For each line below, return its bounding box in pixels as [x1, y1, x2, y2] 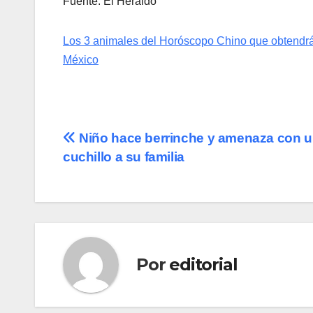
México [63, 53, 99, 66]
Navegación [62, 129, 189, 156]
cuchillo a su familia [63, 149, 184, 164]
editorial [169, 254, 238, 275]
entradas [62, 186, 155, 214]
